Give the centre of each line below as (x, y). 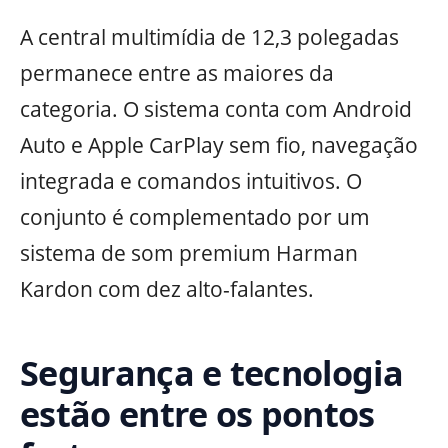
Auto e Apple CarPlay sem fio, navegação (219, 144)
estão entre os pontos (197, 413)
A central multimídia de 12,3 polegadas (209, 36)
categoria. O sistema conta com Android (216, 108)
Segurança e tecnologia (211, 372)
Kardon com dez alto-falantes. (167, 288)
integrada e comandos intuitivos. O (191, 180)
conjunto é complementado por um (195, 216)
